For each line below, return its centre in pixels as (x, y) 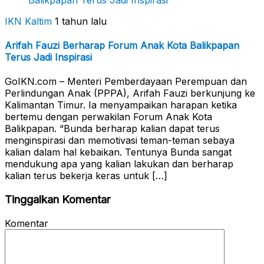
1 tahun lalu (81, 21)
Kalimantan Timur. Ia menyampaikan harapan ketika (121, 105)
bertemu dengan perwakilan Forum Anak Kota (108, 117)
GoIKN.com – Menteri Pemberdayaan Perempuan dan (126, 82)
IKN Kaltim (28, 21)
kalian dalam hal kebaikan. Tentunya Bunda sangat (118, 152)
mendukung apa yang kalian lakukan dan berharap (119, 164)
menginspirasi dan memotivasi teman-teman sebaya (120, 141)
